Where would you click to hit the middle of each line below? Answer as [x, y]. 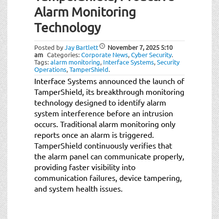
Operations [50, 69]
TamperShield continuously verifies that [103, 145]
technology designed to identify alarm [100, 102]
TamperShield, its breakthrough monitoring [109, 91]
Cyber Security [151, 54]
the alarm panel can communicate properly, [109, 156]
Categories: [64, 54]
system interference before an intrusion [104, 113]
